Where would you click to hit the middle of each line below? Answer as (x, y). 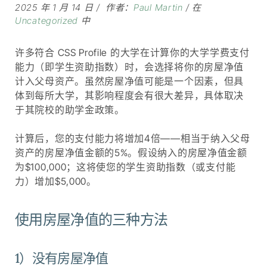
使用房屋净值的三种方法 (91, 219)
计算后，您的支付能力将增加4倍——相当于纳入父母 (133, 138)
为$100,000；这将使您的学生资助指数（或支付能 (125, 167)
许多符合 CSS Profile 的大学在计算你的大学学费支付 (132, 52)
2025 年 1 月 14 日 (54, 7)
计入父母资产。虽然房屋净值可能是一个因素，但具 (130, 81)
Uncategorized (47, 20)
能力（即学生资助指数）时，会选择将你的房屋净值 (130, 66)
